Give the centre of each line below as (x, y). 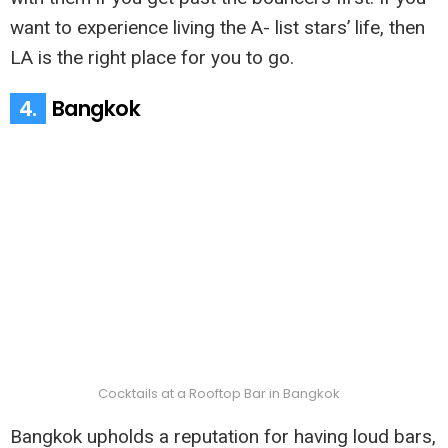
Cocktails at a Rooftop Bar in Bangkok (219, 393)
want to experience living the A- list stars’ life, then (217, 28)
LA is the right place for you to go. (152, 58)
